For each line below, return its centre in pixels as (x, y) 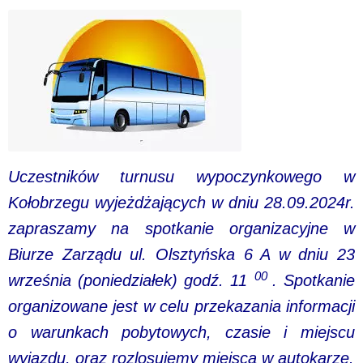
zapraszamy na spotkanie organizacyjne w (181, 229)
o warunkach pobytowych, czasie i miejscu (181, 333)
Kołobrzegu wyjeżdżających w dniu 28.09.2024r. (181, 203)
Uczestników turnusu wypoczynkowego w (181, 177)
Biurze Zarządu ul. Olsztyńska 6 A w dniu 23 (181, 255)
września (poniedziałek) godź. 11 (131, 281)
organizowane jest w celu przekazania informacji (181, 307)
